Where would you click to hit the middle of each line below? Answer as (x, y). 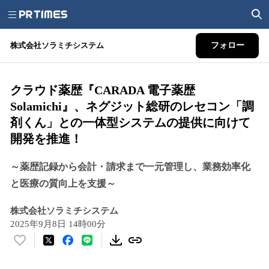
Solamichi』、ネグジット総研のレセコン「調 (132, 106)
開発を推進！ (46, 139)
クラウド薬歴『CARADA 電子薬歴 (103, 90)
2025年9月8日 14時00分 (58, 224)
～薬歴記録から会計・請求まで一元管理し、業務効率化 (130, 167)
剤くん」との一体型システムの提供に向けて (130, 122)
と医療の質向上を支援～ (63, 183)
